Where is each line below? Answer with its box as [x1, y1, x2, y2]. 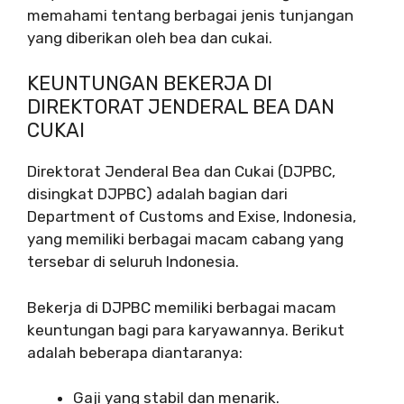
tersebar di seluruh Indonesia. [27, 252, 239, 271]
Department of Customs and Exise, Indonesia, [27, 207, 356, 226]
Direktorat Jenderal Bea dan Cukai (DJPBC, [27, 162, 335, 181]
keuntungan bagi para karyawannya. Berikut [27, 320, 344, 339]
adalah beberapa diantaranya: [27, 343, 243, 362]
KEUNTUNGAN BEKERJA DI [27, 71, 272, 96]
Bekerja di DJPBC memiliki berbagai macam [27, 298, 336, 317]
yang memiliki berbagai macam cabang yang [27, 230, 344, 249]
